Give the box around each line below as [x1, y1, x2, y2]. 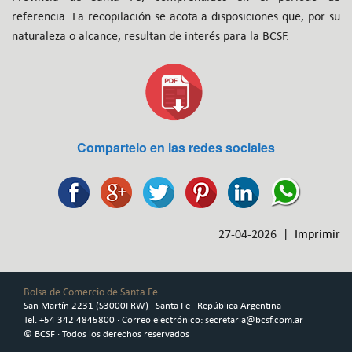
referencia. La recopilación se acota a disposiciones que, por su [12, 9, 340, 24]
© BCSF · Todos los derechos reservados [24, 328, 189, 340]
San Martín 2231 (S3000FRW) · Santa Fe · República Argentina [24, 299, 281, 312]
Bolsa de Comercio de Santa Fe [24, 284, 158, 299]
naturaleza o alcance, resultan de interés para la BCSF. [12, 28, 289, 44]
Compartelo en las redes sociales [77, 138, 275, 157]
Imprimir [295, 226, 340, 242]
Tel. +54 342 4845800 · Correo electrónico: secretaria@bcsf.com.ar [24, 313, 303, 326]
